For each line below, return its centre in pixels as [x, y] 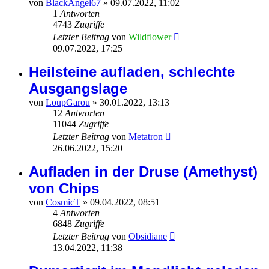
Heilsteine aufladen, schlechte [132, 72]
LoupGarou [68, 103]
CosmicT [63, 202]
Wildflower [150, 37]
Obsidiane [148, 237]
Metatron [146, 137]
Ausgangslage [78, 89]
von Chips [64, 189]
